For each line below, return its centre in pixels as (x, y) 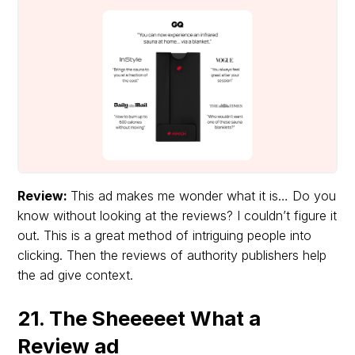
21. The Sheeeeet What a (139, 319)
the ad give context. (76, 275)
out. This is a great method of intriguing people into (165, 236)
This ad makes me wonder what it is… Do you (204, 196)
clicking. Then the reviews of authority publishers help (172, 256)
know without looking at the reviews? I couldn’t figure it (177, 216)
